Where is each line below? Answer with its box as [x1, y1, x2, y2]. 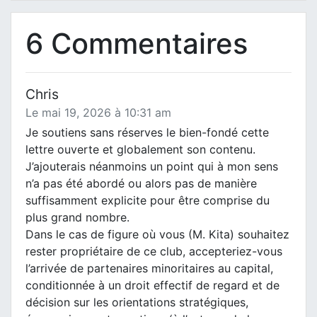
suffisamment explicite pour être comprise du [25, 192, 270, 207]
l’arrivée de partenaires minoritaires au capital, [25, 260, 273, 275]
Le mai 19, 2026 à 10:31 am [25, 105, 171, 120]
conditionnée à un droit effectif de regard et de [25, 277, 279, 292]
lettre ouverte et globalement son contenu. [25, 142, 255, 156]
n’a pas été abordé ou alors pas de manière [25, 175, 257, 190]
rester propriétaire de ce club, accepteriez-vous [25, 243, 282, 258]
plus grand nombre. [25, 209, 129, 224]
